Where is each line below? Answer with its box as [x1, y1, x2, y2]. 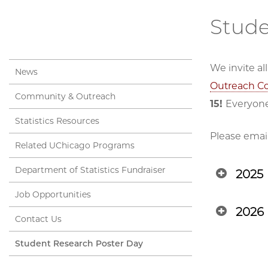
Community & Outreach [15, 91, 115, 102]
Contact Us [15, 214, 62, 225]
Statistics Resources [15, 115, 99, 127]
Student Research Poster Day [15, 238, 143, 249]
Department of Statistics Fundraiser [15, 165, 166, 176]
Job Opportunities [15, 189, 91, 200]
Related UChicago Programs [15, 140, 135, 151]
